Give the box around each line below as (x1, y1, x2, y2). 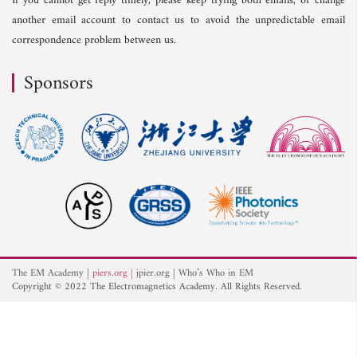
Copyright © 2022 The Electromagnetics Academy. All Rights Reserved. (12, 278, 302, 296)
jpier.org (136, 265, 170, 283)
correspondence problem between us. (12, 30, 176, 50)
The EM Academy (12, 265, 84, 283)
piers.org (92, 265, 127, 283)
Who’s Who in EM (178, 265, 253, 283)
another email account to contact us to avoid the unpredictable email (12, 10, 345, 30)
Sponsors (24, 67, 93, 100)
